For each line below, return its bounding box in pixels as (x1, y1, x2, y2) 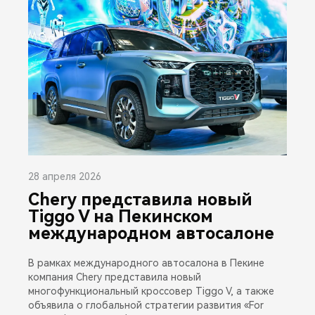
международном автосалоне (28, 223, 274, 243)
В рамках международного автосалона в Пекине (28, 257, 264, 269)
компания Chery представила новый (28, 271, 201, 283)
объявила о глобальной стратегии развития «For (28, 299, 264, 311)
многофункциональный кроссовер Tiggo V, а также (28, 285, 274, 297)
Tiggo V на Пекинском (28, 206, 213, 226)
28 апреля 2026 (28, 170, 101, 182)
